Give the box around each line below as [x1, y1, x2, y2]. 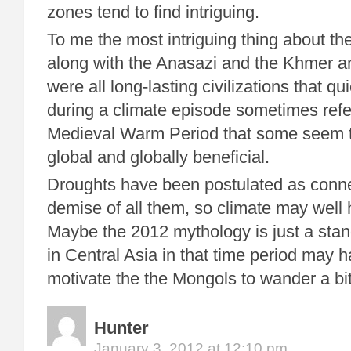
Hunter [94, 318, 149, 338]
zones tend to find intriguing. [47, 2, 259, 22]
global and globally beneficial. [47, 147, 270, 167]
